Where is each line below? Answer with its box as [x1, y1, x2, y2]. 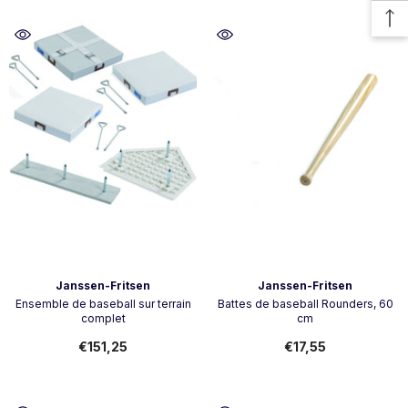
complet [80, 311, 126, 325]
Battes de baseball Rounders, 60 [217, 297, 393, 311]
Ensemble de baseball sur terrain [15, 297, 191, 311]
